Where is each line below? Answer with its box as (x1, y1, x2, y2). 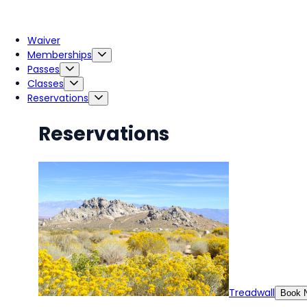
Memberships (27, 48, 92, 62)
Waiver (27, 34, 60, 47)
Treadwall (229, 285, 275, 299)
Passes (27, 62, 60, 76)
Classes (27, 77, 64, 90)
